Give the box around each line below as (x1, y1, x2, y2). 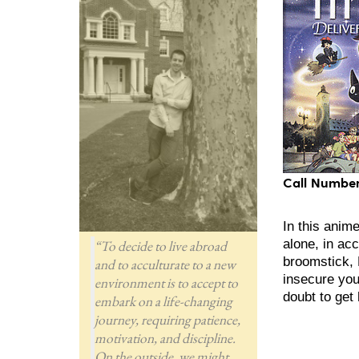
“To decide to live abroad (94, 236, 227, 255)
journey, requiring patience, (94, 309, 240, 329)
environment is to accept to (94, 272, 238, 292)
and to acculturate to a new (94, 254, 236, 273)
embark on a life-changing (94, 291, 232, 310)
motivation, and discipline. (94, 328, 236, 347)
